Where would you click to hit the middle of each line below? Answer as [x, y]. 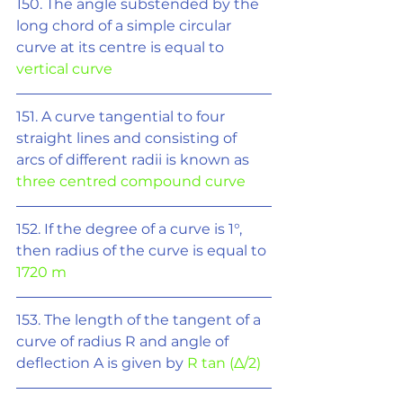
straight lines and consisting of [128, 138]
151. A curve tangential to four [122, 116]
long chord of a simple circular [125, 26]
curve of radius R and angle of [124, 341]
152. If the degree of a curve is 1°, [131, 229]
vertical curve [64, 69]
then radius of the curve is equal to [143, 251]
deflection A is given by [102, 363]
